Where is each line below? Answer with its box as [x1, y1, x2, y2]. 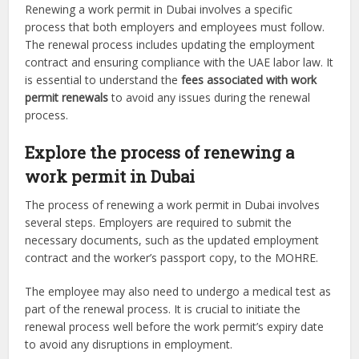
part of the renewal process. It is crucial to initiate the [25, 301, 301, 317]
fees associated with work [181, 72, 317, 88]
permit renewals [25, 90, 109, 106]
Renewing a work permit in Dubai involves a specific [25, 2, 293, 18]
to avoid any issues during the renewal [108, 90, 311, 106]
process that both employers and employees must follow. [25, 19, 325, 35]
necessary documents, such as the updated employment [25, 232, 320, 248]
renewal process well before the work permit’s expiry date [25, 319, 325, 335]
